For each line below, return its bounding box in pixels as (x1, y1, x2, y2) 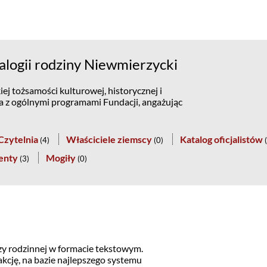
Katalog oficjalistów (179, 133, 263, 145)
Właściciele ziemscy (66, 133, 152, 145)
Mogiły (45, 152, 76, 163)
